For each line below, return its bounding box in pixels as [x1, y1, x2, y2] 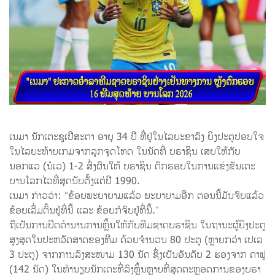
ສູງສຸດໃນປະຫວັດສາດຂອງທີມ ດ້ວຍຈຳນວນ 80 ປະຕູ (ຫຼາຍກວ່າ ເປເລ [9, 233, 263, 248]
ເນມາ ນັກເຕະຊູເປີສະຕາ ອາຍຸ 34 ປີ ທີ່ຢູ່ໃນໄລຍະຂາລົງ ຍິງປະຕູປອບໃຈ [9, 130, 264, 145]
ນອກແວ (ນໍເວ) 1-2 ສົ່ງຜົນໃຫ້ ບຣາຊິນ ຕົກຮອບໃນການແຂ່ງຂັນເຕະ [9, 159, 255, 174]
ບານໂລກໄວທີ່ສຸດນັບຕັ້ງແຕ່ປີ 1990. [9, 174, 140, 189]
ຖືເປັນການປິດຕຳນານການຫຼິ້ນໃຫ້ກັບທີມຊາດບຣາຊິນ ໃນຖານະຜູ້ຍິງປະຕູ [9, 218, 266, 233]
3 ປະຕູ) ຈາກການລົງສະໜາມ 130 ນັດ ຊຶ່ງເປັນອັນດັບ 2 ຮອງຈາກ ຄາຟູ [9, 247, 266, 263]
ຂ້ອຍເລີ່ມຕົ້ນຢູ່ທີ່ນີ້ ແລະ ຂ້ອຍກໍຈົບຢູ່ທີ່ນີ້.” [9, 203, 159, 219]
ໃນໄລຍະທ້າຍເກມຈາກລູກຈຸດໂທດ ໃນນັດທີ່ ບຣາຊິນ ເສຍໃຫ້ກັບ [9, 144, 241, 160]
